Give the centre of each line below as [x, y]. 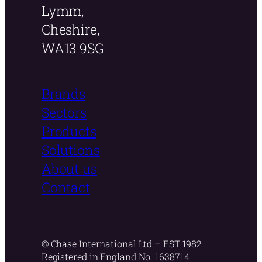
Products [69, 131]
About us [69, 168]
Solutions [70, 149]
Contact [66, 187]
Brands [63, 93]
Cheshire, [70, 29]
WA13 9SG [73, 48]
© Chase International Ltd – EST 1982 [122, 243]
